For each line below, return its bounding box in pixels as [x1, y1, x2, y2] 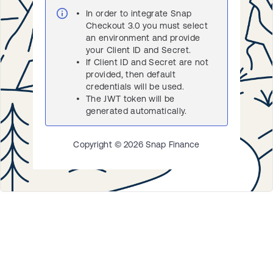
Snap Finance [143, 139, 200, 149]
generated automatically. [86, 105, 187, 116]
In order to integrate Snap [86, 8, 192, 18]
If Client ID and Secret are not [86, 57, 208, 67]
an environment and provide [86, 32, 200, 43]
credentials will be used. [86, 81, 185, 91]
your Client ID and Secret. [86, 44, 191, 55]
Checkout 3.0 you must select [86, 20, 208, 30]
